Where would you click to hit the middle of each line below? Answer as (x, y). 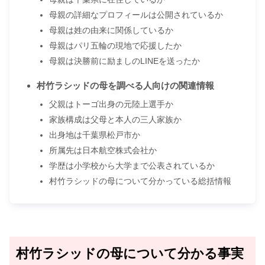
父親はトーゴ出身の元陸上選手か (111, 104)
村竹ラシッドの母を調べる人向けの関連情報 (125, 85)
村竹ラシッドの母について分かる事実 (130, 254)
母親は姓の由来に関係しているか (111, 30)
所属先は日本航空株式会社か (103, 150)
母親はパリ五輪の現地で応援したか (115, 45)
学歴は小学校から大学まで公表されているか (132, 165)
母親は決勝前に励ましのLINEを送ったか (124, 61)
